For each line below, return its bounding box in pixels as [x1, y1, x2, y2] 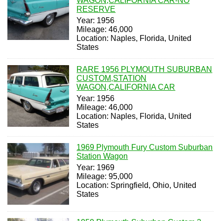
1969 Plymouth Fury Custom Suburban [76, 143, 213, 151]
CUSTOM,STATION [76, 74, 147, 82]
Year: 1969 [76, 163, 115, 172]
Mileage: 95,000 [76, 172, 133, 181]
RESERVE [76, 4, 116, 13]
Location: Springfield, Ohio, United [76, 181, 197, 189]
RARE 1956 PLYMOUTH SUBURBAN [76, 65, 213, 74]
